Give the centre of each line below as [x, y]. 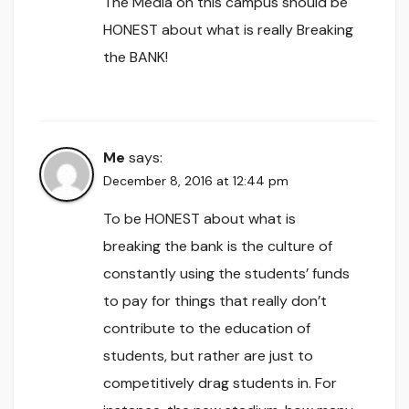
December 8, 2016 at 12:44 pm [196, 180]
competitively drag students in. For [220, 383]
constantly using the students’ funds [226, 273]
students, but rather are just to [208, 355]
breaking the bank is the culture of [218, 246]
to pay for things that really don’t [215, 300]
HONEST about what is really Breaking [228, 29]
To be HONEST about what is [199, 218]
